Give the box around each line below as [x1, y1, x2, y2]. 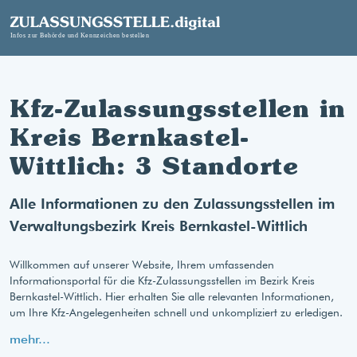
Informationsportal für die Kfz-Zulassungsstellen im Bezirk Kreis [10, 274, 315, 287]
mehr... [10, 331, 50, 347]
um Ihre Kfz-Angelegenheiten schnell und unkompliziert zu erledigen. [10, 306, 343, 319]
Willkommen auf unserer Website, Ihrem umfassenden [10, 258, 274, 271]
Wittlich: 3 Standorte [10, 151, 299, 181]
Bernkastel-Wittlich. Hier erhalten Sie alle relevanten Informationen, [10, 290, 334, 303]
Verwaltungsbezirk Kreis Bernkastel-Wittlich [10, 218, 308, 234]
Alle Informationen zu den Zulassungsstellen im [10, 195, 335, 212]
